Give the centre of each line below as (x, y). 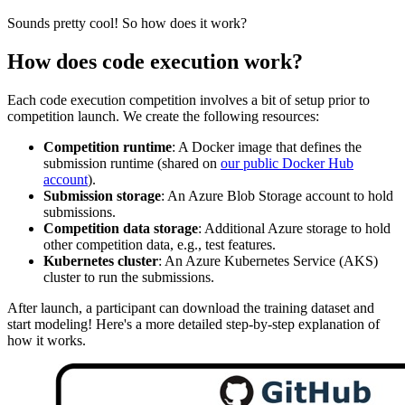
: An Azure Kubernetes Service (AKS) (268, 260)
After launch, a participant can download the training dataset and (191, 307)
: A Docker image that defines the (267, 146)
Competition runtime (108, 146)
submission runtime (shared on (132, 163)
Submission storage (102, 195)
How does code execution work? (155, 61)
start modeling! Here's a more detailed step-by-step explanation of (193, 324)
